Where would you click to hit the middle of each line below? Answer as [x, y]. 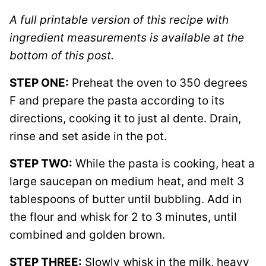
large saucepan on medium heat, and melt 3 [127, 181]
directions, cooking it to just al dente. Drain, [125, 118]
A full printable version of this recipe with [119, 20]
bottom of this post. [62, 56]
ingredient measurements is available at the [127, 38]
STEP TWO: [41, 164]
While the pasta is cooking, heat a [164, 164]
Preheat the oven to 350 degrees [158, 83]
